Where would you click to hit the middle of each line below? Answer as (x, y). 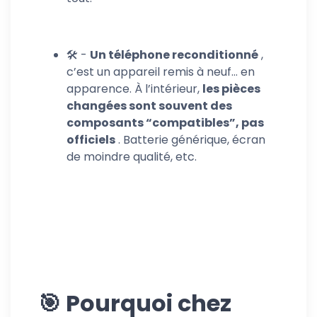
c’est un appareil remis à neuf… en (161, 72)
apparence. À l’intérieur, (134, 89)
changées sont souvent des (149, 106)
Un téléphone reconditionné (174, 55)
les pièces (231, 89)
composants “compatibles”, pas (165, 123)
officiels (91, 140)
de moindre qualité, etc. (132, 157)
